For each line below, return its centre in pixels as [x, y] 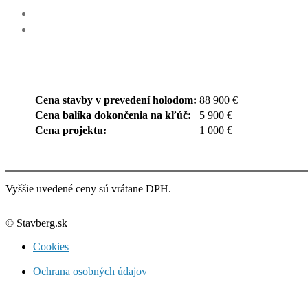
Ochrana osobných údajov [90, 271]
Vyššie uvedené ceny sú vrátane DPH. [88, 188]
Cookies [51, 246]
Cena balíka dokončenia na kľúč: [113, 115]
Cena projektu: [71, 130]
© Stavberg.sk [36, 223]
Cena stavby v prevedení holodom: [116, 100]
